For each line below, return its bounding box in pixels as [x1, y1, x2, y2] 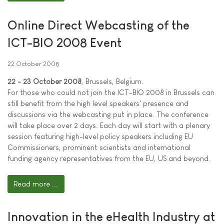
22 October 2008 [7, 59, 59, 67]
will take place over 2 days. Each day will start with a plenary [7, 120, 210, 129]
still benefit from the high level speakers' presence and [7, 98, 188, 107]
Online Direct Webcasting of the [7, 17, 189, 32]
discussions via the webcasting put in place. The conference [7, 109, 208, 118]
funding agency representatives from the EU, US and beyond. [7, 153, 210, 162]
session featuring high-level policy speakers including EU [7, 131, 193, 140]
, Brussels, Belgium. [81, 76, 143, 85]
